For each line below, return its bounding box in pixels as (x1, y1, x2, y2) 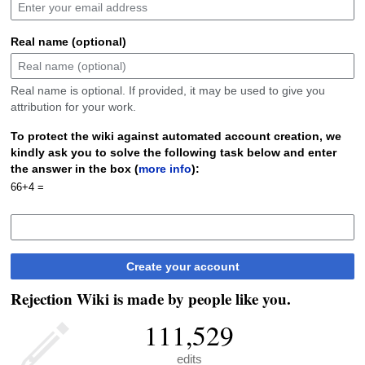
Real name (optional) (10, 34, 126, 48)
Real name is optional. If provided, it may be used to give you (10, 83, 325, 97)
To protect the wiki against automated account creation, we (10, 129, 341, 143)
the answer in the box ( (10, 161, 139, 175)
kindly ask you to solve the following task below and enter (10, 145, 336, 159)
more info (138, 161, 191, 175)
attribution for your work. (10, 99, 136, 113)
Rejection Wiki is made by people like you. (10, 288, 291, 310)
